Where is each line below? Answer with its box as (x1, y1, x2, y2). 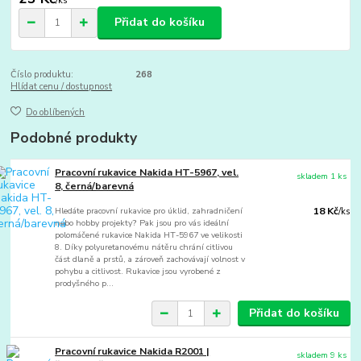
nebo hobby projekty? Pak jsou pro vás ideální (55, 217, 230, 230)
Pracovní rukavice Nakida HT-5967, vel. (55, 166, 239, 180)
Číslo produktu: (10, 68, 74, 81)
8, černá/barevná (55, 180, 135, 193)
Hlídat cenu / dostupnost (10, 80, 113, 93)
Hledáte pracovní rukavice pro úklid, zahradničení (55, 205, 243, 218)
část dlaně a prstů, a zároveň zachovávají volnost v (55, 253, 246, 266)
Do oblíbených (26, 106, 85, 119)
